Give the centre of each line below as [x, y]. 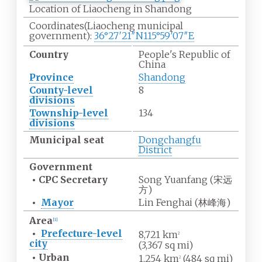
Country [49, 55]
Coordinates [56, 26]
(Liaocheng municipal [133, 26]
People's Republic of [184, 55]
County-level [61, 90]
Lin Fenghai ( [168, 203]
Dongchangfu [170, 140]
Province [51, 77]
